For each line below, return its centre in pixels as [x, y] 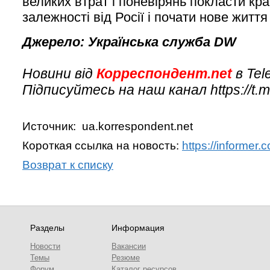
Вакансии [129, 246]
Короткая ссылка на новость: [102, 145]
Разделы [47, 228]
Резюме [126, 258]
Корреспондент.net [164, 73]
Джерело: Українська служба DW [129, 42]
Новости [45, 246]
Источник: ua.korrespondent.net [108, 126]
